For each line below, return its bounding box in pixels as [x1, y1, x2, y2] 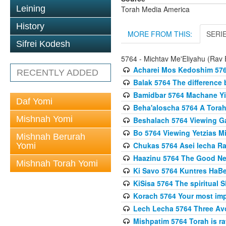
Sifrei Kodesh [16, 39, 70, 49]
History [16, 21, 44, 31]
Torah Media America [121, 4, 190, 14]
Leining [16, 4, 45, 14]
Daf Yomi [16, 96, 52, 106]
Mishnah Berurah [16, 132, 85, 142]
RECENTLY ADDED [17, 68, 98, 78]
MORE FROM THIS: [128, 28, 192, 39]
